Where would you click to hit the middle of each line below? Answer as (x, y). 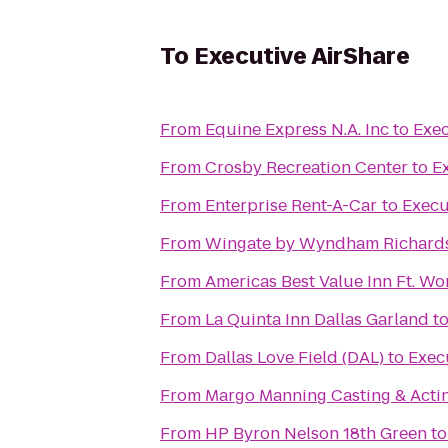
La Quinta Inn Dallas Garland (317, 319)
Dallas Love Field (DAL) (294, 357)
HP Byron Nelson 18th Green (316, 433)
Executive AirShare (302, 56)
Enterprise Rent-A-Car (291, 205)
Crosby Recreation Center (306, 167)
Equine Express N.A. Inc (297, 129)
